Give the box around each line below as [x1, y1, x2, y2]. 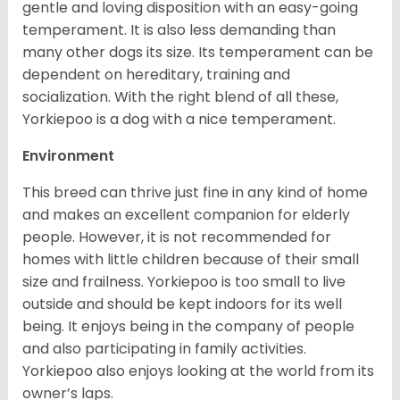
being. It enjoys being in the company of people [22, 316, 354, 337]
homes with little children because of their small [22, 249, 359, 271]
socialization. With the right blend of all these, [22, 87, 338, 108]
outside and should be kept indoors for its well [22, 294, 342, 315]
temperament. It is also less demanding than [22, 20, 336, 41]
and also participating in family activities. [22, 338, 306, 360]
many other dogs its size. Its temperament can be [22, 42, 373, 63]
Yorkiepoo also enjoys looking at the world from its [22, 361, 374, 382]
